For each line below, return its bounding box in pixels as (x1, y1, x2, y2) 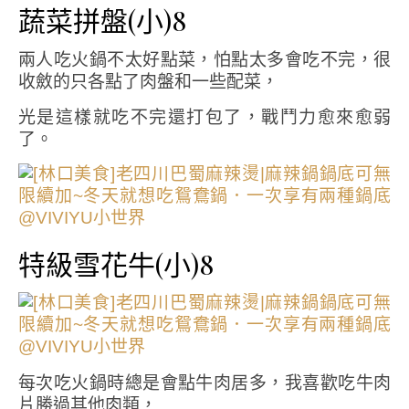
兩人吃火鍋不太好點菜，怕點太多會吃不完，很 (18, 47, 391, 72)
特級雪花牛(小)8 (18, 246, 214, 283)
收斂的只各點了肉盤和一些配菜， (18, 69, 278, 94)
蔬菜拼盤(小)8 (18, 2, 186, 39)
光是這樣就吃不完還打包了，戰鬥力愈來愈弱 (18, 105, 391, 130)
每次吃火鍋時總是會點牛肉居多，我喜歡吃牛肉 (18, 371, 391, 395)
